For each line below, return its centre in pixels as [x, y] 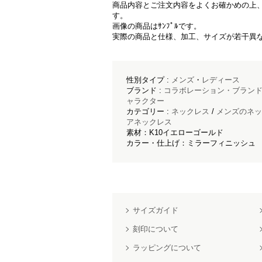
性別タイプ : [149, 80]
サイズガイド [156, 210]
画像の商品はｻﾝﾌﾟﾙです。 [157, 26]
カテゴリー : [149, 111]
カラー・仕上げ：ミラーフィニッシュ [191, 143]
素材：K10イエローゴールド [175, 132]
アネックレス [149, 122]
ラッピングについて [167, 248]
